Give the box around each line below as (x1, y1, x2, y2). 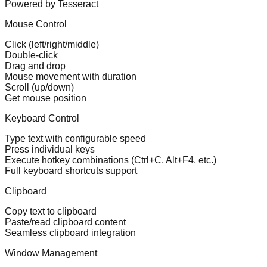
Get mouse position (5, 92, 86, 103)
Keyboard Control (5, 113, 79, 123)
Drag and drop (5, 60, 66, 71)
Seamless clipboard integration (5, 227, 136, 238)
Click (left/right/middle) (5, 39, 99, 49)
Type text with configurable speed (5, 133, 146, 144)
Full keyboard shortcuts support (5, 165, 137, 176)
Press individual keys (5, 144, 95, 154)
